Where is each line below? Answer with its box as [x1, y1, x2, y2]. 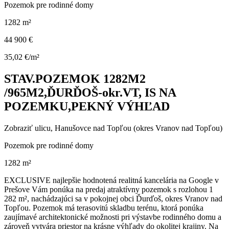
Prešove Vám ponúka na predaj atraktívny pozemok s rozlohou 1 [4, 185, 213, 194]
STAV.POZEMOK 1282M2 [4, 72, 146, 85]
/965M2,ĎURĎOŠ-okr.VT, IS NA [4, 85, 176, 99]
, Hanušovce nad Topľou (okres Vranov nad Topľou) [51, 123, 222, 132]
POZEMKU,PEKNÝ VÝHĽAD [4, 99, 170, 113]
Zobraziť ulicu [4, 123, 51, 132]
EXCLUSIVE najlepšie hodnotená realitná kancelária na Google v [4, 175, 219, 185]
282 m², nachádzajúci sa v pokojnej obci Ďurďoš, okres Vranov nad [4, 194, 222, 203]
